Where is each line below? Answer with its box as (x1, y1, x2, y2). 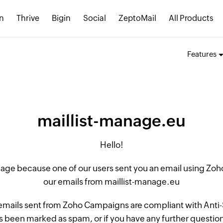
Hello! (100, 140, 123, 150)
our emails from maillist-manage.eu (43, 177, 180, 187)
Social (83, 13, 106, 23)
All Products (169, 13, 214, 23)
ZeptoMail (118, 13, 156, 23)
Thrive (16, 13, 39, 23)
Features (187, 50, 217, 58)
